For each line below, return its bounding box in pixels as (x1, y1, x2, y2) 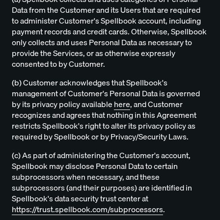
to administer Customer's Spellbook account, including (12, 14, 201, 27)
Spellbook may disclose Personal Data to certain (12, 160, 178, 173)
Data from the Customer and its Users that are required (12, 3, 200, 17)
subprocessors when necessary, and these (12, 170, 160, 184)
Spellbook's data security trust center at (12, 192, 148, 205)
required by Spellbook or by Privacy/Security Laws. (12, 130, 189, 143)
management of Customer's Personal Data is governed (12, 87, 200, 100)
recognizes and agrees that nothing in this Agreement (12, 109, 196, 122)
